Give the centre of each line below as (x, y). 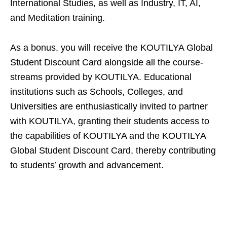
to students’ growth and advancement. (87, 165)
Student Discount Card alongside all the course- (107, 62)
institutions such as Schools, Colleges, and (97, 92)
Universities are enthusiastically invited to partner (109, 106)
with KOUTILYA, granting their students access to (110, 121)
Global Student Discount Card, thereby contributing (113, 150)
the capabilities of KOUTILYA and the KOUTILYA (108, 136)
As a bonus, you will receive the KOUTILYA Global (111, 48)
